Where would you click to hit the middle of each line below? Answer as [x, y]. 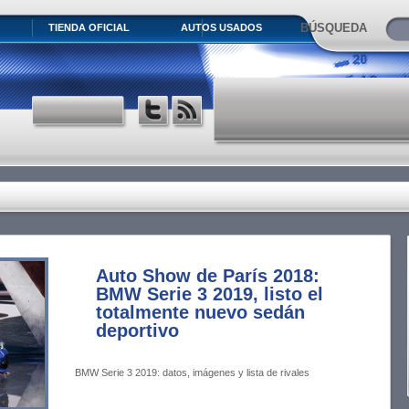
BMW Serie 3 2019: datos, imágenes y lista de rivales [192, 372]
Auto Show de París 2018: [208, 276]
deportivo [137, 330]
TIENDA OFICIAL [89, 27]
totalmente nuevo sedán [200, 312]
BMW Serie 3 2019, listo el [210, 294]
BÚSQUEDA [334, 28]
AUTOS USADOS [221, 27]
